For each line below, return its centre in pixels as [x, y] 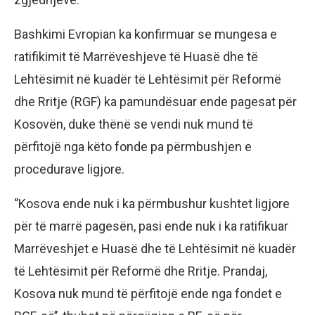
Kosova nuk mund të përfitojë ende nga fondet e [148, 294]
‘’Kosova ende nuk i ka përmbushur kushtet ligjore [152, 204]
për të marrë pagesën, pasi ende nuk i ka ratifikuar [151, 226]
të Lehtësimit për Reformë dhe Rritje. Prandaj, [141, 271]
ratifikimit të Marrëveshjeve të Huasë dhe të [136, 57]
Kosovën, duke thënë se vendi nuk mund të [134, 124]
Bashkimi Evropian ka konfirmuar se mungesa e [146, 34]
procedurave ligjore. [69, 169]
